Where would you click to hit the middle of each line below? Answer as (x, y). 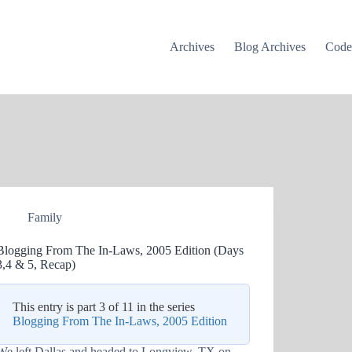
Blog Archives (270, 47)
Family (45, 217)
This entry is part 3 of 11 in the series (104, 306)
